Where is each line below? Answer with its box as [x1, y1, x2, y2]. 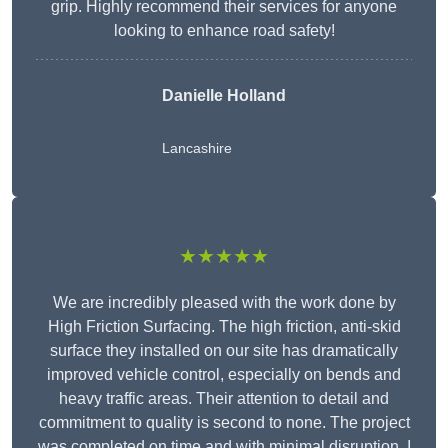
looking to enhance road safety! [113, 22, 335, 40]
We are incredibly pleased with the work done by [52, 294, 396, 312]
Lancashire [162, 140, 232, 157]
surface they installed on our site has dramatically [50, 342, 398, 360]
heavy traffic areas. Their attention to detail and [59, 390, 389, 408]
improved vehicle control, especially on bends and [47, 366, 401, 384]
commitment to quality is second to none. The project [38, 414, 410, 432]
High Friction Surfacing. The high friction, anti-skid [47, 318, 401, 336]
